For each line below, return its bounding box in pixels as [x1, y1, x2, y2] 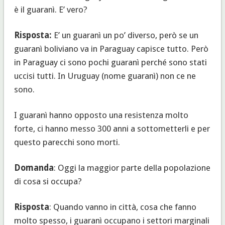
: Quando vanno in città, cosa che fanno [49, 201, 196, 212]
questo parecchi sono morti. [14, 137, 120, 147]
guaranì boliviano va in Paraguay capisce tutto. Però [14, 43, 208, 54]
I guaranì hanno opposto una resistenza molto [14, 109, 188, 120]
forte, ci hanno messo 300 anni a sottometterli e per [14, 123, 210, 134]
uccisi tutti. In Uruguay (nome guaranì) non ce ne [14, 70, 196, 81]
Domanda [14, 162, 54, 173]
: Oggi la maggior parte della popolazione [53, 162, 210, 173]
